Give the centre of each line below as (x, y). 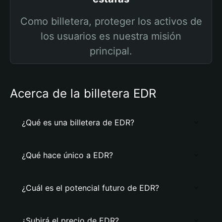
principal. (111, 51)
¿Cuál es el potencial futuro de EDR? (90, 188)
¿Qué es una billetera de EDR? (78, 122)
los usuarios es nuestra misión (111, 36)
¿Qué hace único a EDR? (67, 155)
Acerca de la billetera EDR (83, 93)
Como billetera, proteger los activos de (111, 21)
